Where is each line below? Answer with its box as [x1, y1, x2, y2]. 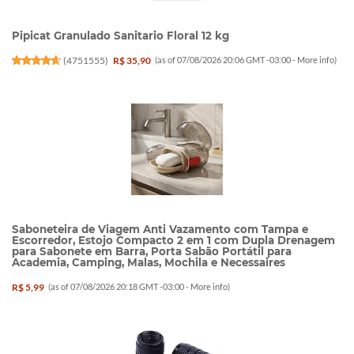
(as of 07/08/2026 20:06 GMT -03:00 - [155, 55, 298, 66]
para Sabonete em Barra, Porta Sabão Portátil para [12, 244, 292, 258]
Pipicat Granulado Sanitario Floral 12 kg [12, 29, 229, 43]
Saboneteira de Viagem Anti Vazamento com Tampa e [12, 222, 308, 235]
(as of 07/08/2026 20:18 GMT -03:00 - [48, 281, 191, 292]
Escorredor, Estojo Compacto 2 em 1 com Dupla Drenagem [12, 233, 335, 247]
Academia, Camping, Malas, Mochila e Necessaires [12, 255, 285, 269]
